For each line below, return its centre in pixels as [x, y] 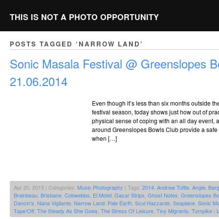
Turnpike [202, 211]
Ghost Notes [163, 195]
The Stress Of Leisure [127, 211]
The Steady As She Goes [67, 211]
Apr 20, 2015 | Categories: [45, 187]
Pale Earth [120, 203]
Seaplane [184, 203]
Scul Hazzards [153, 203]
